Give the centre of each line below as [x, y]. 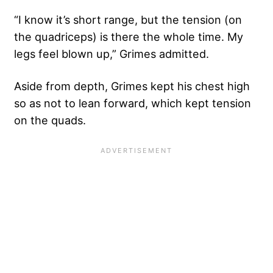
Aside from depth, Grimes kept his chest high [132, 86]
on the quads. [50, 120]
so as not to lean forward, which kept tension [133, 103]
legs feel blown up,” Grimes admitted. [112, 53]
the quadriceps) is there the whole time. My [129, 36]
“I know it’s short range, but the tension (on [128, 19]
